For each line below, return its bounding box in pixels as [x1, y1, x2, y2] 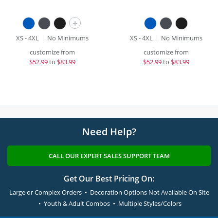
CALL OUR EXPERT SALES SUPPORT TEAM [48, 151, 170, 160]
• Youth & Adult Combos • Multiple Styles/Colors [36, 199, 182, 208]
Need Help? [82, 125, 136, 138]
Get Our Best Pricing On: [64, 173, 154, 184]
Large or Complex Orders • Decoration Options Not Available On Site [9, 188, 209, 197]
